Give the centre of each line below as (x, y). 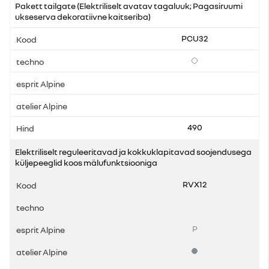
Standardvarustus (225, 254)
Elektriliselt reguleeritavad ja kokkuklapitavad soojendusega (133, 152)
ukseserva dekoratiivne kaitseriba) (83, 17)
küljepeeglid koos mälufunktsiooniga (86, 162)
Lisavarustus (216, 63)
